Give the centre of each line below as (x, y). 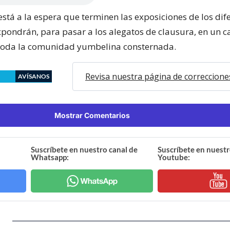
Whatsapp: (50, 157)
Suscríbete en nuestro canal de (84, 149)
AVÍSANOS (34, 76)
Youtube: (174, 157)
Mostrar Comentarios (92, 115)
